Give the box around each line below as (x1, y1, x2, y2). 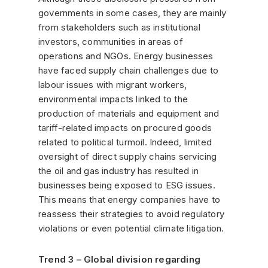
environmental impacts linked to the (38, 93, 188, 105)
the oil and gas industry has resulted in (38, 165, 199, 176)
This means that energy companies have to (38, 193, 220, 205)
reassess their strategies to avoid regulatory (38, 208, 224, 220)
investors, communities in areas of (38, 35, 183, 47)
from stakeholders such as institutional (38, 21, 200, 33)
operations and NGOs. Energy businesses (38, 50, 214, 62)
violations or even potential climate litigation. (38, 222, 224, 234)
